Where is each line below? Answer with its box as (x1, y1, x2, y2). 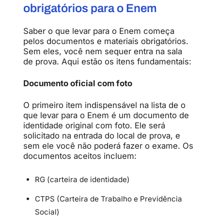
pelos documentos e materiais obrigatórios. (23, 36, 188, 46)
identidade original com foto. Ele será (23, 120, 165, 130)
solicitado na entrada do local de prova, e (23, 130, 180, 140)
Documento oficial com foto (23, 78, 132, 88)
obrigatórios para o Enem (23, 1, 157, 15)
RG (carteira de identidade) (35, 174, 130, 184)
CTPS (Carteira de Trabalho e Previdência (35, 194, 182, 203)
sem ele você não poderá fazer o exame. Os (23, 140, 193, 151)
